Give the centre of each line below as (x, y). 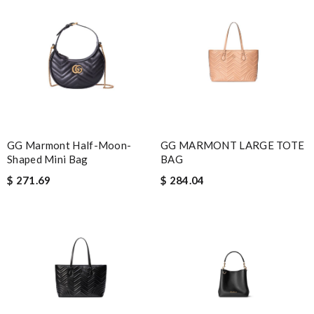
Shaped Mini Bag (48, 159)
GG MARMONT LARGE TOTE (233, 145)
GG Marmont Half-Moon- (69, 145)
